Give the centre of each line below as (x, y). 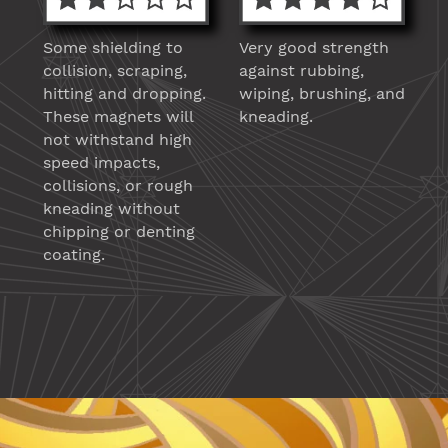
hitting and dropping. (124, 94)
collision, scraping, (115, 71)
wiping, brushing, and (322, 94)
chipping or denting (119, 232)
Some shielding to (113, 48)
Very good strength (314, 48)
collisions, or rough (118, 186)
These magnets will (118, 117)
